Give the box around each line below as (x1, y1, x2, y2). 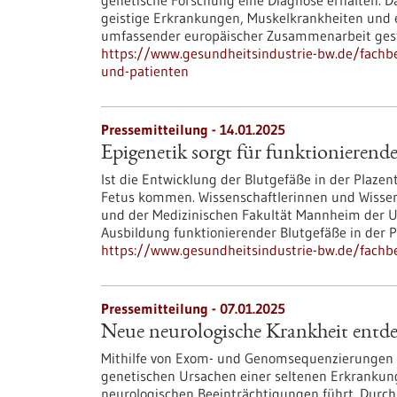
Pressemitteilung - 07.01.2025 (101, 300, 285, 317)
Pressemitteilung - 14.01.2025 (101, 121, 285, 138)
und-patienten (101, 62, 189, 80)
